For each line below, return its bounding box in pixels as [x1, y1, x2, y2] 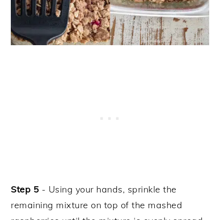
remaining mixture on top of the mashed [11, 199, 183, 211]
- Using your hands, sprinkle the [39, 184, 177, 195]
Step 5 [11, 184, 39, 195]
